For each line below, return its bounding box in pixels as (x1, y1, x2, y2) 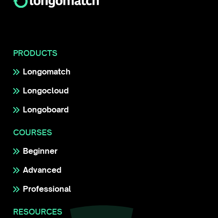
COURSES (13, 127, 52, 138)
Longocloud (23, 86, 69, 96)
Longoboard (23, 105, 69, 115)
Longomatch (23, 67, 71, 77)
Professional (23, 184, 71, 194)
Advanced (23, 165, 61, 175)
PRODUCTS (13, 48, 57, 58)
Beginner (23, 146, 57, 156)
